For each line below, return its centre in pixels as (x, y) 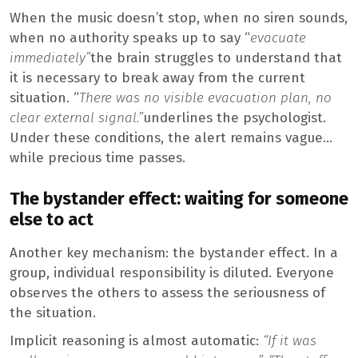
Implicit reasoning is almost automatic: (136, 340)
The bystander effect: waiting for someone (179, 199)
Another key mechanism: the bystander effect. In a (174, 253)
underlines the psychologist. (235, 118)
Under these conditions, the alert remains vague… (171, 138)
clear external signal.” (76, 118)
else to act (52, 219)
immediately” (50, 58)
